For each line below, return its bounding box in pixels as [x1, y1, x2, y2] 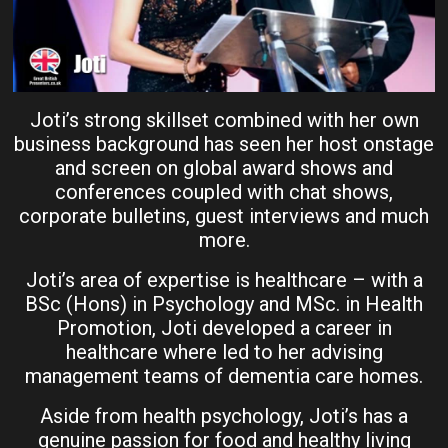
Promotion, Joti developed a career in [56, 316, 392, 341]
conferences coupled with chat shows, [55, 180, 393, 205]
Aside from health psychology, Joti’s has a [40, 404, 408, 429]
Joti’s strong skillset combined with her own [29, 108, 419, 133]
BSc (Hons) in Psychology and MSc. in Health [25, 292, 423, 317]
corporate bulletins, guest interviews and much [19, 204, 429, 229]
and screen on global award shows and [55, 156, 393, 181]
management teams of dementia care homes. [25, 364, 423, 389]
